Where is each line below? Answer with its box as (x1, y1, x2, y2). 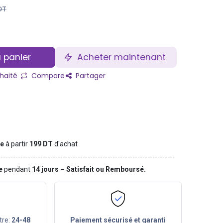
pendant (4, 165, 31, 173)
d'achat (54, 140, 78, 148)
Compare (29, 71, 65, 81)
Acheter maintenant (75, 51, 168, 63)
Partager (74, 71, 106, 81)
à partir (5, 140, 28, 148)
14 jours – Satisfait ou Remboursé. (30, 165, 146, 173)
